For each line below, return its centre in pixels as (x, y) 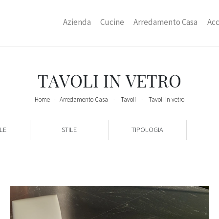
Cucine (112, 22)
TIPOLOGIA (147, 129)
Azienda (77, 22)
